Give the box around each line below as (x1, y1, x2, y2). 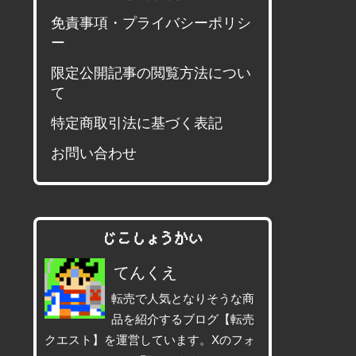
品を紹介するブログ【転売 (111, 312, 255, 326)
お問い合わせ (51, 145, 137, 161)
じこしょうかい (103, 230, 203, 246)
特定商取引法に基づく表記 (51, 115, 223, 131)
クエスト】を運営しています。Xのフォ (44, 333, 255, 346)
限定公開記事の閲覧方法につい (51, 65, 252, 81)
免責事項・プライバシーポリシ (51, 15, 252, 31)
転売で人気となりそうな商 (111, 292, 255, 305)
